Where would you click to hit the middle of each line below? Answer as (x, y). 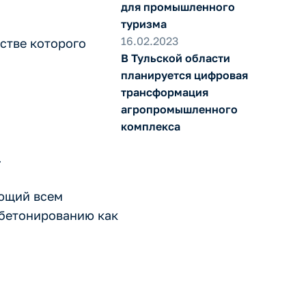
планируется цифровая (184, 75)
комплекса (150, 126)
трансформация (164, 92)
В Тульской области (175, 58)
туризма (143, 24)
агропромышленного (179, 109)
